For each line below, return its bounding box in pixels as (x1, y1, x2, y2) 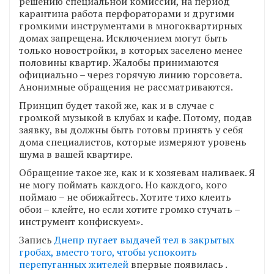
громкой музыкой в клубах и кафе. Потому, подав (19, 110, 252, 124)
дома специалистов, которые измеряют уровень (19, 135, 246, 149)
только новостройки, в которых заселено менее (19, 43, 242, 57)
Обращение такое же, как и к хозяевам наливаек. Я (19, 165, 255, 179)
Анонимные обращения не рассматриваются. (19, 80, 233, 94)
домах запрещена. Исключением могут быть (19, 31, 228, 45)
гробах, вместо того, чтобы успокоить (19, 245, 197, 259)
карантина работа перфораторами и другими (19, 6, 234, 20)
